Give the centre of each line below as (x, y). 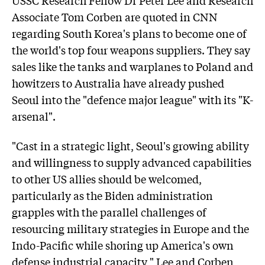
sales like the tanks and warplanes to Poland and (132, 66)
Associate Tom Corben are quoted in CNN (115, 16)
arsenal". (34, 116)
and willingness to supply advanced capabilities (132, 162)
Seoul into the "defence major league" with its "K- (132, 99)
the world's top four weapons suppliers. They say (131, 49)
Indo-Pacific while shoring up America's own (123, 245)
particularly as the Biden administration (112, 195)
